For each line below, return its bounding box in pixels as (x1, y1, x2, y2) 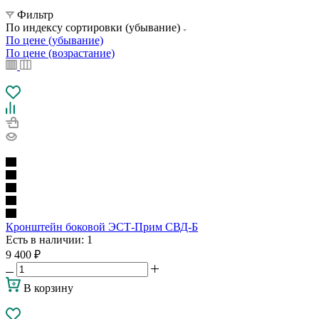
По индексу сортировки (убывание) (6, 21, 183, 33)
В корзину (23, 281, 73, 294)
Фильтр (17, 8, 53, 21)
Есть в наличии (6, 233, 81, 246)
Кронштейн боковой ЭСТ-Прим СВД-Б (6, 220, 198, 233)
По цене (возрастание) (6, 46, 115, 59)
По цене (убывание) (6, 33, 103, 46)
